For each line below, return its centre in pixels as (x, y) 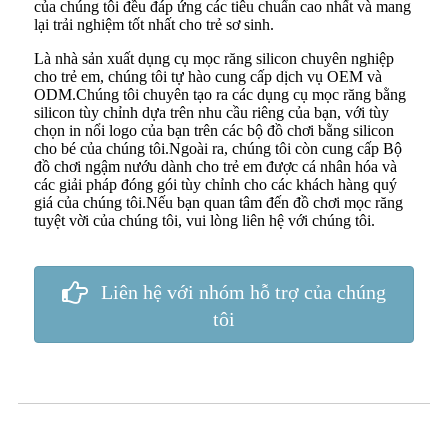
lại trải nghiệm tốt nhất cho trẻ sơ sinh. (154, 25)
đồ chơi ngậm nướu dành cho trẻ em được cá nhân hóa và (215, 167)
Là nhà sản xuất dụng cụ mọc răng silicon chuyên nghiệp (214, 59)
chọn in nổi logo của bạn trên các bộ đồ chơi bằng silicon (214, 131)
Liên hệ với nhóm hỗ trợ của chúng (243, 292)
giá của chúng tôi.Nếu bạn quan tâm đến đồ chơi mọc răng (218, 203)
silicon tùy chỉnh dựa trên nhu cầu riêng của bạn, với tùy (211, 113)
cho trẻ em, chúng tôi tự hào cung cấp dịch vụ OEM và (208, 77)
